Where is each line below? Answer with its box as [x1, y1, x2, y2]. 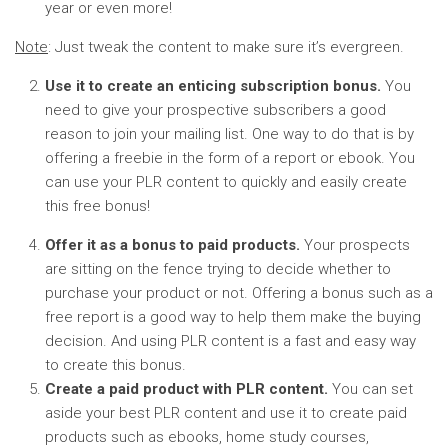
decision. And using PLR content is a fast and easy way [45, 332, 416, 350]
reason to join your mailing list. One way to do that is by [45, 125, 414, 143]
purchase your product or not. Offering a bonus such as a [45, 284, 433, 302]
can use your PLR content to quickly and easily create [45, 173, 407, 191]
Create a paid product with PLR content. [45, 380, 328, 398]
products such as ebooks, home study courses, [45, 428, 369, 446]
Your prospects [300, 236, 410, 254]
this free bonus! [45, 197, 150, 215]
